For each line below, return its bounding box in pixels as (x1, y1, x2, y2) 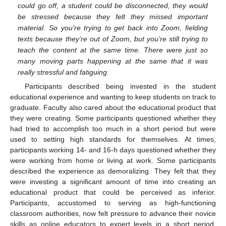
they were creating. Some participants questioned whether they (10, 114, 216, 122)
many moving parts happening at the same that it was (18, 56, 208, 65)
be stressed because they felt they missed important (18, 12, 208, 21)
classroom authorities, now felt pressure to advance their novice (10, 209, 216, 217)
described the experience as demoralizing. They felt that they (10, 166, 216, 175)
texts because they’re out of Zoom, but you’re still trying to (18, 34, 208, 43)
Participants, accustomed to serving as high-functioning (10, 198, 216, 207)
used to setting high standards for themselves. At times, (10, 135, 216, 143)
